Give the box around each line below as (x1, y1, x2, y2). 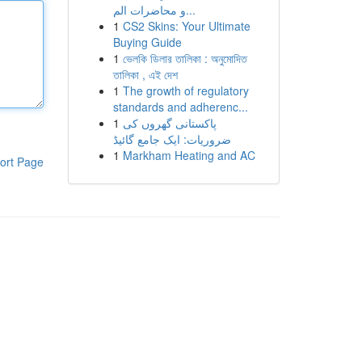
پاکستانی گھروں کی (122, 115, 217, 131)
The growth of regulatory (122, 82, 249, 99)
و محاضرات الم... (185, 2, 196, 18)
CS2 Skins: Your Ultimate (122, 18, 250, 34)
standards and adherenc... (112, 99, 248, 115)
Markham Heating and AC (122, 147, 255, 163)
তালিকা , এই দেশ (112, 66, 178, 82)
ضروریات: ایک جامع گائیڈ (112, 131, 231, 147)
